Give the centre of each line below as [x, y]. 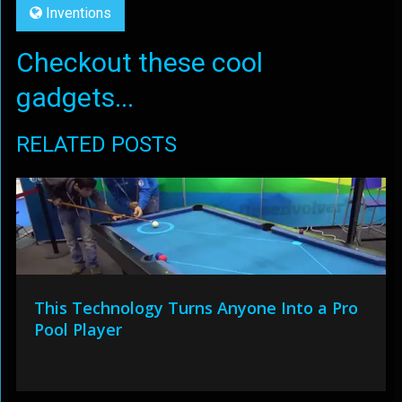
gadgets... [74, 97]
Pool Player [78, 329]
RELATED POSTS [96, 144]
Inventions [78, 13]
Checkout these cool [139, 62]
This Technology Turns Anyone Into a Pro [196, 307]
